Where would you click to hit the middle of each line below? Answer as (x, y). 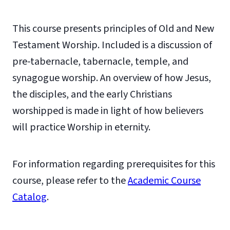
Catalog (30, 197)
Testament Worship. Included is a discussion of (112, 45)
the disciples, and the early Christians (92, 94)
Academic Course (164, 181)
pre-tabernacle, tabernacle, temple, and (100, 62)
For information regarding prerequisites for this (114, 164)
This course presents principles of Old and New (113, 29)
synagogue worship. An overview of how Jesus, (112, 78)
